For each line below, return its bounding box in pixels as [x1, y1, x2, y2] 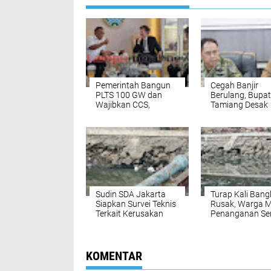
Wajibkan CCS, [96, 100, 150, 109]
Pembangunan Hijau [96, 119, 172, 129]
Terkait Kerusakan [96, 209, 163, 218]
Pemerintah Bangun [96, 80, 171, 90]
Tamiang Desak [211, 100, 268, 109]
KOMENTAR [86, 249, 142, 263]
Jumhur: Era [96, 109, 142, 119]
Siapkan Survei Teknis [96, 199, 176, 209]
